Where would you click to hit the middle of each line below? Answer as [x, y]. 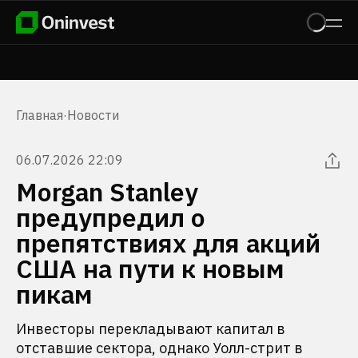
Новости [93, 115]
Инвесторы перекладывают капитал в [151, 329]
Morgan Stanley [107, 192]
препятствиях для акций [168, 243]
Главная [40, 115]
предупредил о [111, 217]
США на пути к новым [150, 268]
